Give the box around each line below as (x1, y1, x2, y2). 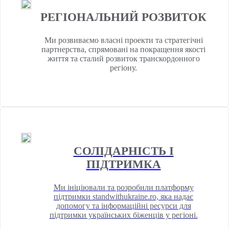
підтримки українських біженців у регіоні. (49, 211, 198, 220)
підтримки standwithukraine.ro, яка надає (54, 192, 193, 201)
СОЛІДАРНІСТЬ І (73, 145, 174, 158)
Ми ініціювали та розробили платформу (53, 183, 194, 192)
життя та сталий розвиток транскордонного (47, 54, 200, 63)
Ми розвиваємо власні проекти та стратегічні (44, 36, 203, 45)
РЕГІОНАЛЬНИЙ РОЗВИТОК (40, 11, 207, 24)
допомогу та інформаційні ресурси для (56, 201, 191, 211)
